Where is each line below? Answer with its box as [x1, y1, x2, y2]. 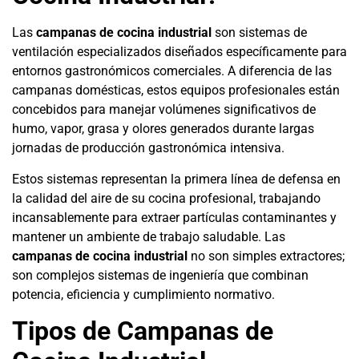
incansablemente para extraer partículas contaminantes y [12, 209, 337, 225]
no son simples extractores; [188, 248, 345, 264]
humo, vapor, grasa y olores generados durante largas [12, 121, 314, 137]
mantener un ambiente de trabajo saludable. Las [12, 228, 285, 244]
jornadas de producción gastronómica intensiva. [12, 140, 284, 156]
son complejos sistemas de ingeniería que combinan [12, 267, 309, 283]
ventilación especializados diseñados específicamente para [12, 44, 347, 60]
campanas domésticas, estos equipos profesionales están [12, 83, 340, 99]
